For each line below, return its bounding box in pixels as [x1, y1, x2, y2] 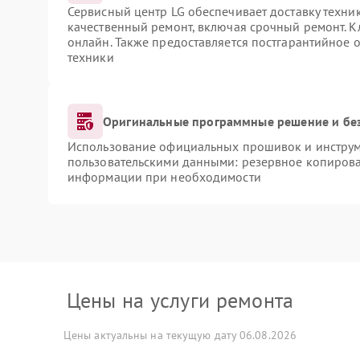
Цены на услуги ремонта [66, 287, 294, 313]
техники [67, 49, 114, 65]
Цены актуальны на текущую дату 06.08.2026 [63, 328, 297, 342]
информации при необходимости [67, 169, 261, 185]
